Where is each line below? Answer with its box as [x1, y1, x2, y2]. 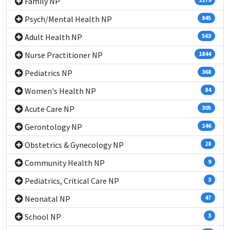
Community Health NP [23, 158, 105, 168]
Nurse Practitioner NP [23, 50, 103, 60]
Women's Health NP [23, 86, 96, 96]
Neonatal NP [23, 194, 70, 204]
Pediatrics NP [23, 68, 72, 78]
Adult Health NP [23, 32, 82, 42]
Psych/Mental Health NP [23, 14, 112, 24]
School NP [23, 212, 61, 222]
